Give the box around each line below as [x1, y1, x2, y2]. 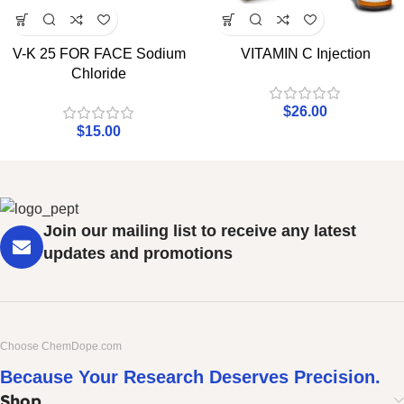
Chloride [71, 66, 126, 82]
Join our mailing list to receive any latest [43, 222, 356, 241]
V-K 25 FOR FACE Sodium [12, 46, 186, 62]
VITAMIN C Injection [240, 46, 371, 62]
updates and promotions [43, 244, 233, 263]
